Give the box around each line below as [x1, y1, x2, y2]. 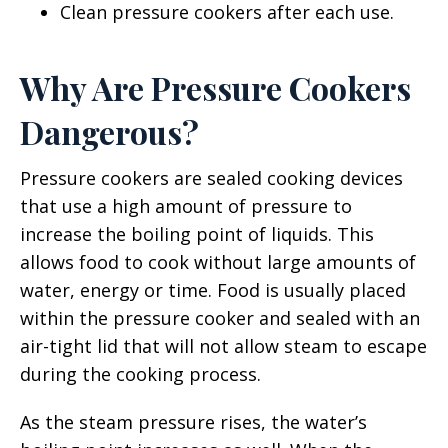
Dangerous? [20, 110, 199, 153]
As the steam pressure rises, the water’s [20, 410, 367, 434]
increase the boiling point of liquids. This [20, 222, 374, 246]
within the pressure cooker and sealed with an [20, 306, 420, 330]
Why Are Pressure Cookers [20, 66, 411, 109]
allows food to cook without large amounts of [20, 250, 416, 274]
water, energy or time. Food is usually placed [20, 278, 406, 302]
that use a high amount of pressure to [20, 194, 352, 218]
